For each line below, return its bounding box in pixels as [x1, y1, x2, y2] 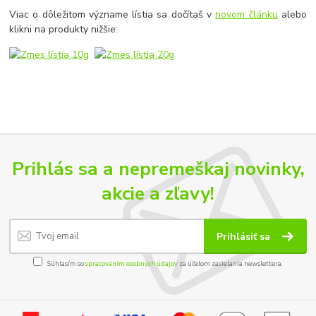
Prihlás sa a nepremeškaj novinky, [11, 156, 305, 182]
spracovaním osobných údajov [85, 258, 178, 268]
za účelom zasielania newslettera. [178, 258, 283, 268]
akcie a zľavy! [102, 181, 214, 207]
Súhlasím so [47, 258, 85, 268]
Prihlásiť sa [217, 229, 274, 243]
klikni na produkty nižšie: [9, 22, 119, 36]
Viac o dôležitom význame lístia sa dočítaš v [9, 7, 216, 21]
